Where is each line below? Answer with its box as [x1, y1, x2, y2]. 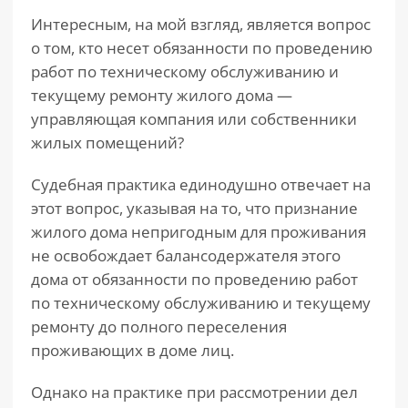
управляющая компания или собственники [31, 108, 357, 129]
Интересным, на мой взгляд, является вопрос [31, 14, 371, 35]
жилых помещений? [31, 132, 184, 153]
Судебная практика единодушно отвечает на [31, 174, 371, 195]
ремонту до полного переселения [31, 316, 287, 337]
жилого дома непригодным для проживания [31, 221, 366, 242]
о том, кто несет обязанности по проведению [31, 37, 372, 58]
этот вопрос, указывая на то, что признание [31, 198, 358, 219]
